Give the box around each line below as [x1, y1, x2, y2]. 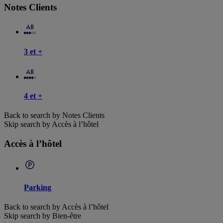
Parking [24, 183, 51, 192]
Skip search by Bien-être [4, 212, 81, 221]
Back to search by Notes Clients [4, 111, 105, 120]
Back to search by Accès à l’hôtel [4, 203, 109, 212]
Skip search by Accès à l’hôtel [4, 120, 99, 129]
